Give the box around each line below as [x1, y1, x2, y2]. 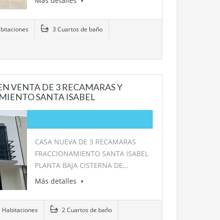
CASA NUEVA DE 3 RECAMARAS [34, 137, 136, 146]
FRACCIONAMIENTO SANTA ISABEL [34, 148, 148, 158]
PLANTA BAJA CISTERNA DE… [34, 160, 128, 170]
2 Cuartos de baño [60, 205, 112, 214]
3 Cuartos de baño [51, 25, 103, 33]
